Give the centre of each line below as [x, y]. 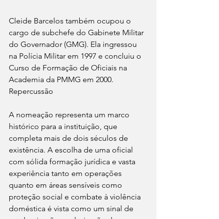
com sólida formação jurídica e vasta [73, 162]
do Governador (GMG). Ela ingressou [74, 44]
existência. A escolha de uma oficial [72, 150]
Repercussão [31, 91]
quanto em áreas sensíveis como [66, 185]
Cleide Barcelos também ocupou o [71, 21]
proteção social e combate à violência [76, 197]
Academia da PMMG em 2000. [61, 80]
